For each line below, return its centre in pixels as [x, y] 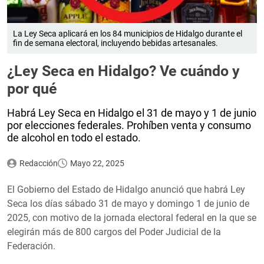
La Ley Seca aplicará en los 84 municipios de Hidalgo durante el [128, 33]
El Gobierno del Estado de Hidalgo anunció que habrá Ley [126, 189]
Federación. [31, 246]
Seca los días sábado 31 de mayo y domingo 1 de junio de [128, 203]
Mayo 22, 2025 [97, 163]
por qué [32, 88]
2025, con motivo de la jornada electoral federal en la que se [132, 217]
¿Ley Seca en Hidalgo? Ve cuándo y [123, 71]
